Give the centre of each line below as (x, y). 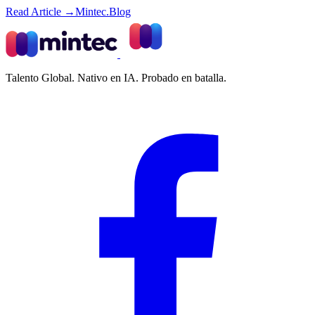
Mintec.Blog (103, 11)
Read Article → (40, 11)
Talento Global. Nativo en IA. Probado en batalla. (116, 77)
